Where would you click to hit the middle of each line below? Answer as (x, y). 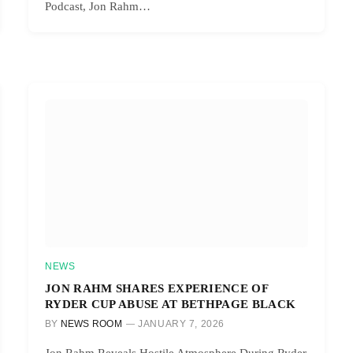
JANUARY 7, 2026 (182, 323)
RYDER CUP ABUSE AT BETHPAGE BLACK (171, 303)
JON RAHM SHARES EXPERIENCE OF (156, 288)
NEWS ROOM (91, 323)
